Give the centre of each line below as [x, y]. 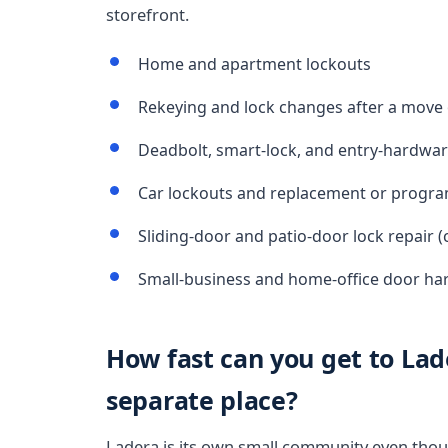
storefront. [147, 14]
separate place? [202, 400]
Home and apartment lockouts [254, 64]
